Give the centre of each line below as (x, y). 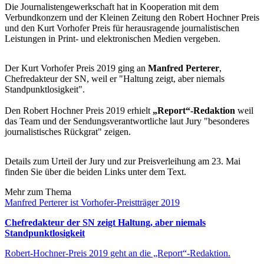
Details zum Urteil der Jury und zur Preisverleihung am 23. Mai (123, 161)
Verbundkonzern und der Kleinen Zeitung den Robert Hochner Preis (132, 17)
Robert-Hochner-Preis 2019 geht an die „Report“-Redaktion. (118, 253)
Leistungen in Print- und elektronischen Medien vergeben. (113, 38)
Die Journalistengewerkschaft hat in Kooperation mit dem (112, 6)
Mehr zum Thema (38, 192)
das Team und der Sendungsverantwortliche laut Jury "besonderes (127, 121)
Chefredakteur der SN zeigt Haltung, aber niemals (105, 222)
